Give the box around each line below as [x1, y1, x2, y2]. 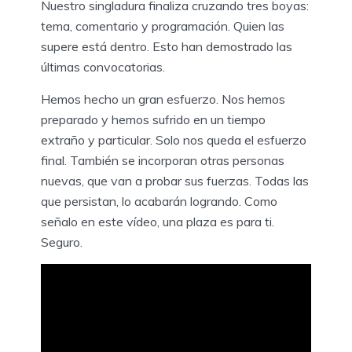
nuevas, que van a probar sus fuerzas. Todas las [41, 172, 309, 189]
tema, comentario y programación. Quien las [41, 17, 284, 34]
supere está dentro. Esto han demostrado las [41, 38, 292, 54]
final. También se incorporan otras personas [41, 152, 284, 168]
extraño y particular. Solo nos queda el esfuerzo [41, 131, 306, 148]
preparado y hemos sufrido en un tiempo [41, 111, 266, 127]
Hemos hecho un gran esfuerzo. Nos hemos [41, 90, 285, 107]
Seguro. [41, 233, 82, 250]
